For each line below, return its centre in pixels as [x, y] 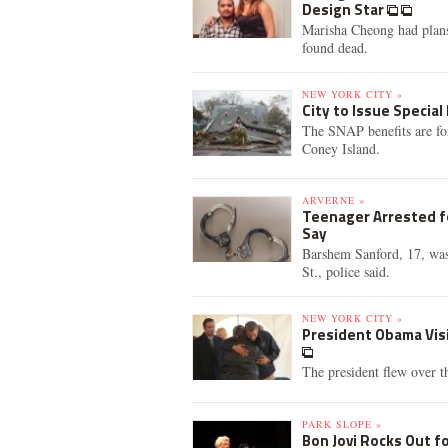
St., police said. [346, 271]
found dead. [335, 47]
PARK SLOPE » [342, 424]
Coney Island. [341, 148]
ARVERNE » [333, 200]
